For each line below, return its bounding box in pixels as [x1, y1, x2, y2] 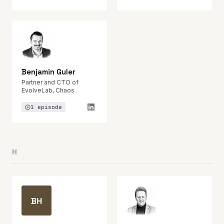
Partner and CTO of [21, 78, 78, 86]
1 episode [30, 103, 62, 110]
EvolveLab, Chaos [21, 86, 74, 94]
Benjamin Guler [21, 67, 75, 76]
